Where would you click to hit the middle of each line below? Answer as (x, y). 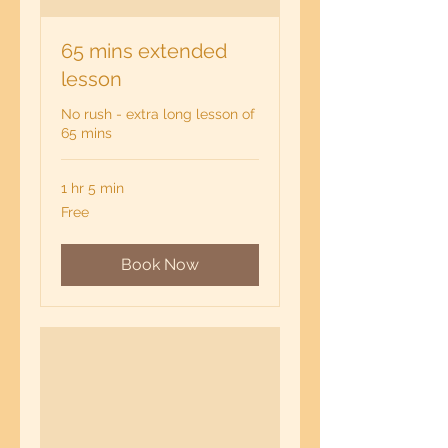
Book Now (160, 265)
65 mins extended (144, 51)
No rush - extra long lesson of (158, 114)
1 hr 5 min (92, 188)
